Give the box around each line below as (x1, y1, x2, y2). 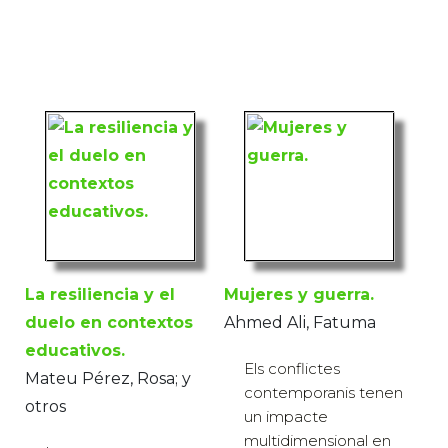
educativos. (25, 340, 125, 360)
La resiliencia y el (25, 284, 175, 304)
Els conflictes (244, 358, 340, 378)
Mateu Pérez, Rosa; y (25, 368, 191, 388)
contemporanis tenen (244, 382, 403, 402)
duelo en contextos (25, 312, 193, 332)
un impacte (244, 406, 328, 426)
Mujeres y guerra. (224, 284, 374, 304)
